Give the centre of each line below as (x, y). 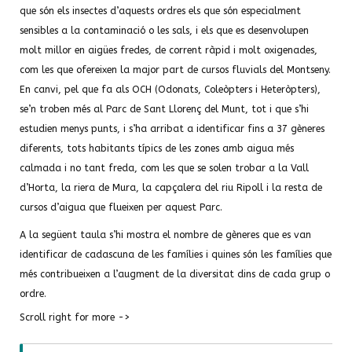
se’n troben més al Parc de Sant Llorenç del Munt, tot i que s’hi (164, 109)
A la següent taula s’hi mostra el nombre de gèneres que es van (165, 235)
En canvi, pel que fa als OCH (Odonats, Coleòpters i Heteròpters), (170, 90)
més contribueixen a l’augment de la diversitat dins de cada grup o (175, 274)
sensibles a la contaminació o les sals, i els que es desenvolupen (164, 31)
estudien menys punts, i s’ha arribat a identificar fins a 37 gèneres (172, 129)
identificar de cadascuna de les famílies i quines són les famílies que (176, 255)
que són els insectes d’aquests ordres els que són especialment (160, 11)
